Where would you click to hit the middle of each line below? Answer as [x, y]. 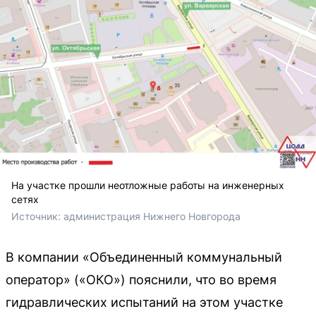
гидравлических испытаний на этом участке [144, 302]
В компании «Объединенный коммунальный [144, 257]
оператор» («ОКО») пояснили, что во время [141, 279]
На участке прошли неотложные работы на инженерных [148, 185]
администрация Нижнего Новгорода [152, 216]
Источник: [37, 216]
